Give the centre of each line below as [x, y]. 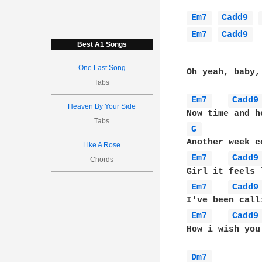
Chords [102, 160]
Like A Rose [102, 145]
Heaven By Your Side [102, 106]
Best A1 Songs [102, 44]
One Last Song [102, 68]
